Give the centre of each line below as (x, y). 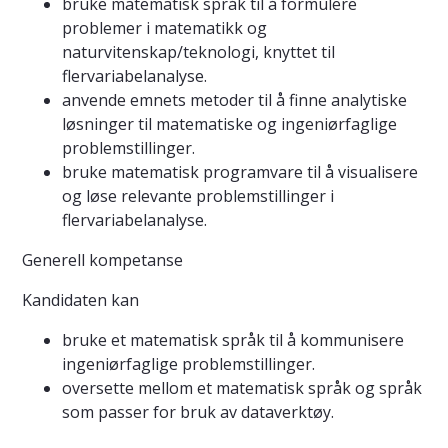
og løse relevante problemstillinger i (198, 196)
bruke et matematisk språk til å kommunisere (233, 340)
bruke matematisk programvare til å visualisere (240, 172)
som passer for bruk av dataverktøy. (198, 412)
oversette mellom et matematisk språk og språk (242, 388)
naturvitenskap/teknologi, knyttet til (198, 52)
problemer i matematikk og (164, 28)
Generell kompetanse (102, 260)
